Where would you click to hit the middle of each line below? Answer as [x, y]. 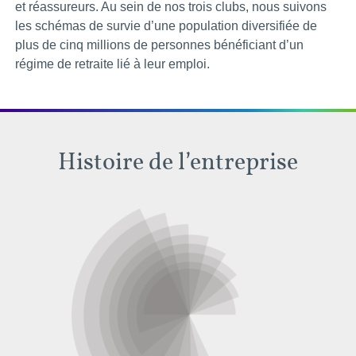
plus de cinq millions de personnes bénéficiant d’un [159, 44]
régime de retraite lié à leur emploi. [112, 64]
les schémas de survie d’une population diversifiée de [166, 25]
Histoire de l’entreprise [178, 161]
